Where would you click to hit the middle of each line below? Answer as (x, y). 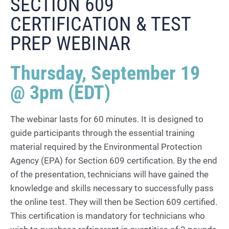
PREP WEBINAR (70, 43)
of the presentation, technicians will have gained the (109, 174)
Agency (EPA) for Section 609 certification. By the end (114, 161)
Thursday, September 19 (105, 73)
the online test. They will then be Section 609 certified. (114, 202)
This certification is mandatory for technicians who (108, 216)
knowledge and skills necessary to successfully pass (112, 188)
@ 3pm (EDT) (60, 93)
